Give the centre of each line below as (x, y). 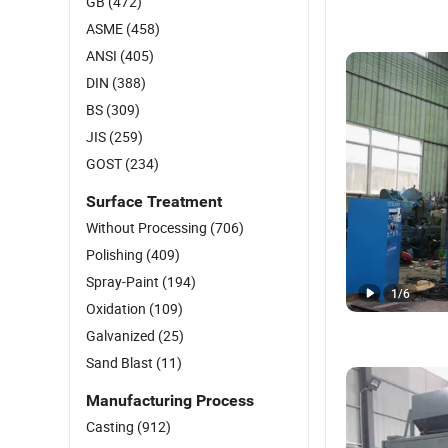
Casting (111, 426)
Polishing (116, 254)
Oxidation (117, 308)
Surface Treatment (154, 201)
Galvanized (122, 335)
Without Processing (148, 227)
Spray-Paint (124, 281)
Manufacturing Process (170, 400)
